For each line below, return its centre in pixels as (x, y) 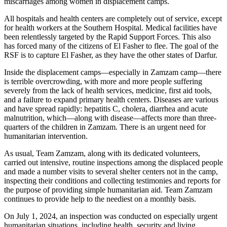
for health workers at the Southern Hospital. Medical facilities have (110, 27)
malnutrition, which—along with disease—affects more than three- (110, 118)
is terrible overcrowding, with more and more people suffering (103, 81)
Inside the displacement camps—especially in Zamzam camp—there (113, 72)
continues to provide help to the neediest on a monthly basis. (100, 199)
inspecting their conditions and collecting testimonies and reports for (112, 180)
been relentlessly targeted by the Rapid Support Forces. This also (107, 36)
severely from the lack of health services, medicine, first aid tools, (108, 90)
